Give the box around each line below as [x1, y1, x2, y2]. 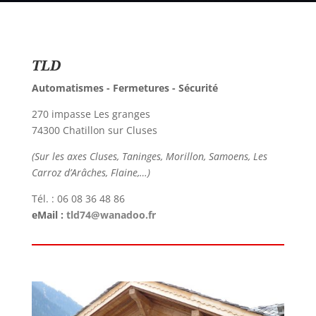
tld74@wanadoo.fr [66, 208, 156, 222]
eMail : [31, 208, 66, 222]
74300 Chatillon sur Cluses [31, 123, 157, 138]
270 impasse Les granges [31, 107, 150, 121]
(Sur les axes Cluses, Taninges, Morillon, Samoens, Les [31, 150, 267, 164]
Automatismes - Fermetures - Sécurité [31, 81, 218, 95]
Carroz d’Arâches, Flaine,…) [31, 166, 150, 180]
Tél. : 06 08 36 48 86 [31, 192, 125, 206]
